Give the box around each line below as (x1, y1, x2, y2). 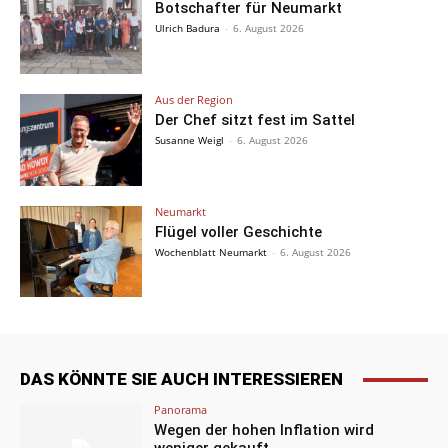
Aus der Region (155, 91, 234, 107)
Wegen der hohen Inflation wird (154, 421, 375, 440)
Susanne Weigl (155, 132, 225, 147)
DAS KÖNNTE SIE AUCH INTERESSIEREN (20, 369, 343, 390)
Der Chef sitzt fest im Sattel (155, 110, 356, 129)
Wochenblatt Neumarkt (155, 244, 268, 259)
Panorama (154, 402, 208, 418)
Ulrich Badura (155, 21, 221, 36)
